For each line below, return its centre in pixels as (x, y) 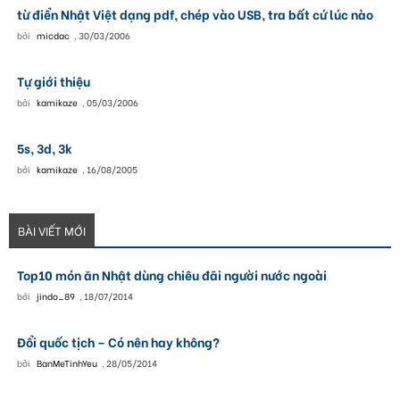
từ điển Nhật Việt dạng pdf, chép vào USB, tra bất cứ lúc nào (195, 13)
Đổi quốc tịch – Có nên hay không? (118, 341)
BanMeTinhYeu (67, 362)
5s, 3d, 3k (44, 147)
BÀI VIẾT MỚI (52, 229)
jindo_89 (55, 296)
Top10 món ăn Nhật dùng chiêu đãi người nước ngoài (171, 274)
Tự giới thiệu (53, 80)
